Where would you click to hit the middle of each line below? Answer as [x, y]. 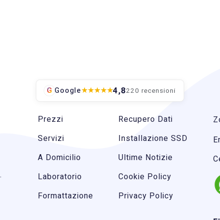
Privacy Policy [146, 196]
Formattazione [66, 196]
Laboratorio [60, 177]
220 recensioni [151, 91]
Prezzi [51, 119]
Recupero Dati [145, 119]
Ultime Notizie [145, 157]
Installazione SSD [153, 138]
